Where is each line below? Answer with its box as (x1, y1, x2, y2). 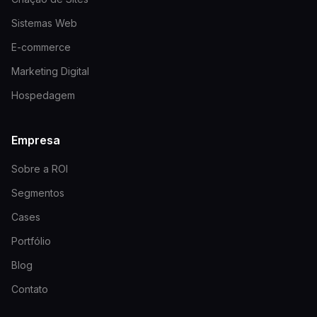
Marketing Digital (11, 65, 89, 78)
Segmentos (11, 187, 64, 200)
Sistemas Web (11, 17, 77, 30)
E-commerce (11, 41, 71, 54)
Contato (11, 283, 48, 296)
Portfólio (11, 235, 51, 248)
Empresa (11, 133, 60, 148)
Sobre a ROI (11, 163, 68, 175)
